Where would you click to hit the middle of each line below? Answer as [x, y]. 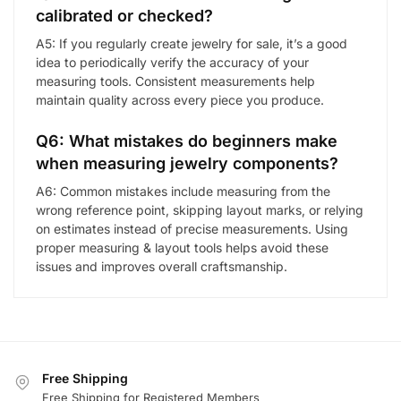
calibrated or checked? [124, 16]
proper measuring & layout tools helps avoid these [182, 248]
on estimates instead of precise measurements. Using [192, 229]
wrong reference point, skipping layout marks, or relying [200, 210]
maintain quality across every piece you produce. [180, 100]
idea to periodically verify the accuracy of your [172, 63]
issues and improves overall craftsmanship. [162, 267]
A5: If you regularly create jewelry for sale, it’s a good [192, 44]
